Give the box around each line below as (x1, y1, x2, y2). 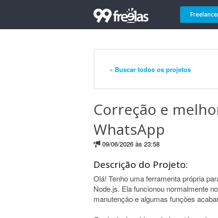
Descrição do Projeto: (93, 158, 188, 171)
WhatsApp (93, 119, 165, 139)
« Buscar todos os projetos (109, 64, 191, 74)
